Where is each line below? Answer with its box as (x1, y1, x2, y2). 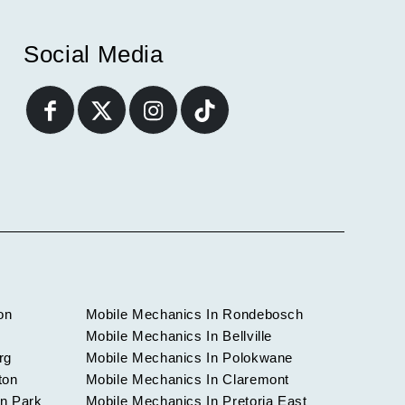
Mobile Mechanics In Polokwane (85, 350, 294, 366)
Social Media (24, 40, 164, 68)
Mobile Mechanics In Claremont (85, 372, 290, 388)
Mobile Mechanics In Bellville (85, 328, 273, 344)
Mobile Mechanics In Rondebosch (85, 306, 304, 323)
